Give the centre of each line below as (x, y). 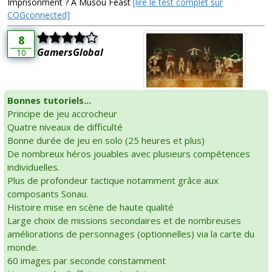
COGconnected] (39, 15)
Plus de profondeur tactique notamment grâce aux (113, 181)
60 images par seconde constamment (87, 261)
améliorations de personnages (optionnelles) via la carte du (131, 234)
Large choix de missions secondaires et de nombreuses (124, 221)
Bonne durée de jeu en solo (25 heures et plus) (106, 141)
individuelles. (33, 167)
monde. (23, 247)
